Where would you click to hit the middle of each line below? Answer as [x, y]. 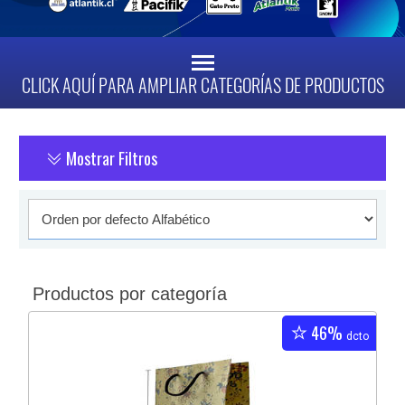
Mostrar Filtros [110, 159]
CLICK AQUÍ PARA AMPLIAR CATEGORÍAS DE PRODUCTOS [202, 86]
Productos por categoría [130, 294]
